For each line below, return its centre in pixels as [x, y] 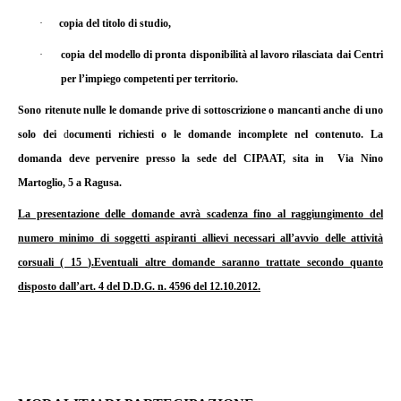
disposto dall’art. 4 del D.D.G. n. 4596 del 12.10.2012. [139, 287]
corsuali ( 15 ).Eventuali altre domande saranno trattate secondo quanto [200, 263]
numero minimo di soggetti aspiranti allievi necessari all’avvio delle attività [200, 239]
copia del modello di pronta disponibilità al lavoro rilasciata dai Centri [222, 55]
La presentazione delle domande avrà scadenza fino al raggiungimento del [200, 214]
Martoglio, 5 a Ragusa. [70, 183]
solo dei [41, 135]
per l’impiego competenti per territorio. [149, 79]
